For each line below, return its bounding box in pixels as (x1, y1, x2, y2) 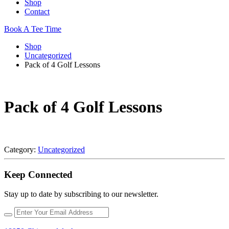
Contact (25, 7, 50, 16)
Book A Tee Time (4, 25, 61, 33)
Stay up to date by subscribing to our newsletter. (4, 190, 158, 199)
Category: (4, 145, 38, 154)
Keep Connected (4, 169, 73, 180)
